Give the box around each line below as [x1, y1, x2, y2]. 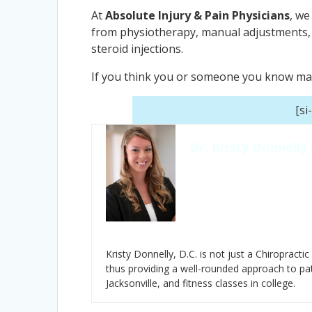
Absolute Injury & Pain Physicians [105, 7, 290, 23]
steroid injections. [91, 40, 184, 56]
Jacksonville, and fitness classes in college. [106, 276, 296, 290]
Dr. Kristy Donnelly [189, 138, 308, 155]
